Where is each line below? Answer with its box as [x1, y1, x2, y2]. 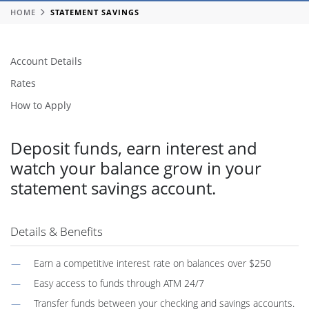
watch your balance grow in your [10, 156, 261, 179]
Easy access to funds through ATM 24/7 [33, 276, 204, 290]
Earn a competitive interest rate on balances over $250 [33, 256, 271, 270]
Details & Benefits [10, 223, 103, 239]
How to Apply [10, 98, 71, 112]
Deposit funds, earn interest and [10, 136, 257, 159]
